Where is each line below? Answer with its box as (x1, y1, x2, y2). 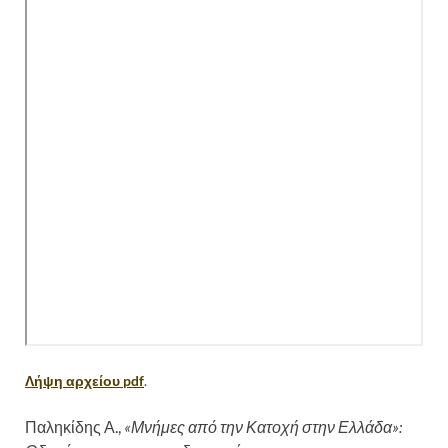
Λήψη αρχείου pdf (25, 371, 144, 389)
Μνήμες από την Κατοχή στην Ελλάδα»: (131, 416, 402, 436)
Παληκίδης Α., (25, 416, 124, 436)
